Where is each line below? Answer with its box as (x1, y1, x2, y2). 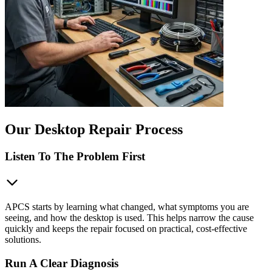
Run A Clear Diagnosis (5, 256, 118, 270)
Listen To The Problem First (5, 150, 145, 163)
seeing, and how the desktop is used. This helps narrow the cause (5, 212, 254, 223)
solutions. (5, 234, 41, 245)
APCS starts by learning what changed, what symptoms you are (5, 201, 249, 212)
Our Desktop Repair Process (5, 121, 183, 138)
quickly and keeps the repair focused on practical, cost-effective (5, 223, 247, 234)
